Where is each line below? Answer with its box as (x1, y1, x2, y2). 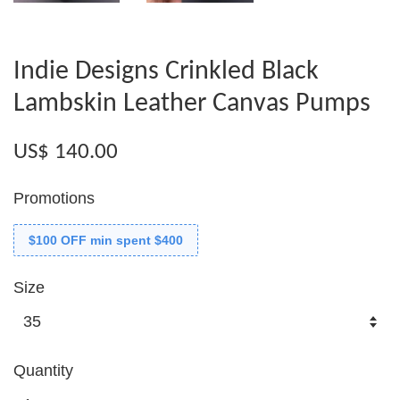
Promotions (13, 188, 95, 207)
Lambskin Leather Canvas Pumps (13, 89, 371, 118)
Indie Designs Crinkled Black (13, 57, 319, 86)
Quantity (13, 361, 73, 379)
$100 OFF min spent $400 (29, 232, 183, 247)
